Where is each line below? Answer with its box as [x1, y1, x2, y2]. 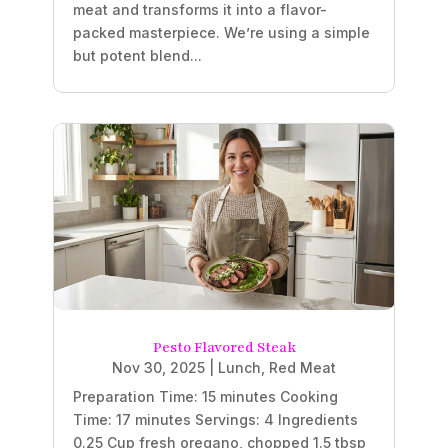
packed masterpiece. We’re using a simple [72, 23, 370, 41]
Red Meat [269, 358, 336, 376]
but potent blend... [72, 46, 202, 64]
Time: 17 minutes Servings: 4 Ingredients [72, 410, 358, 428]
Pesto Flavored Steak [152, 337, 296, 357]
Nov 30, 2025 [112, 358, 205, 376]
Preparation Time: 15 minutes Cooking [72, 387, 338, 405]
